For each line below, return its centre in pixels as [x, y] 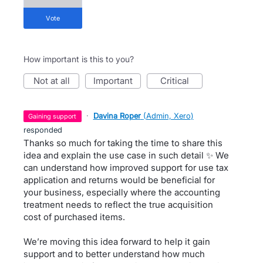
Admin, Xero [168, 116]
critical [178, 81]
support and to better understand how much [114, 254]
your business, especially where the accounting [122, 192]
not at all [55, 81]
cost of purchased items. [74, 217]
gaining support [55, 116]
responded [43, 130]
